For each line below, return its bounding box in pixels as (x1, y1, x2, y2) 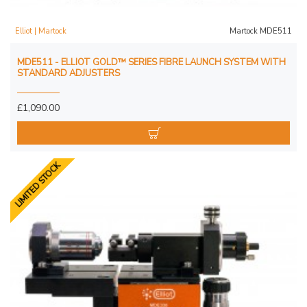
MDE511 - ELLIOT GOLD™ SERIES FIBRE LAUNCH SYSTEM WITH (17, 56, 286, 69)
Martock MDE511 (229, 25, 292, 36)
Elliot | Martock (15, 25, 66, 36)
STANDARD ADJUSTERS (17, 66, 120, 79)
